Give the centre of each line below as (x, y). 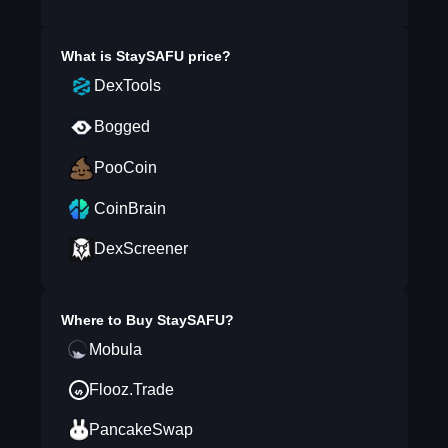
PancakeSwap (140, 429)
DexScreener (140, 248)
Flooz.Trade (131, 389)
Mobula (115, 349)
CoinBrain (129, 208)
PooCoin (125, 167)
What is (88, 56)
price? (207, 56)
